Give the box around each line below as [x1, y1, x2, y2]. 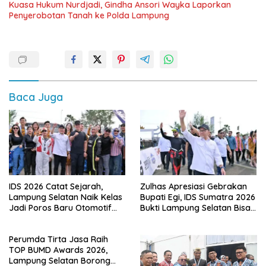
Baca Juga [9, 90, 63, 104]
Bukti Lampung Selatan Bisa [140, 202, 251, 214]
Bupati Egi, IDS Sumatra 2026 [140, 192, 255, 203]
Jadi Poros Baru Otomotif [9, 202, 112, 214]
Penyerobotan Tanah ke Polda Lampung [9, 9, 169, 21]
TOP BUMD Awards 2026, [9, 245, 107, 256]
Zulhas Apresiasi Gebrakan [140, 181, 247, 192]
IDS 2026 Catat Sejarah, [9, 181, 103, 192]
